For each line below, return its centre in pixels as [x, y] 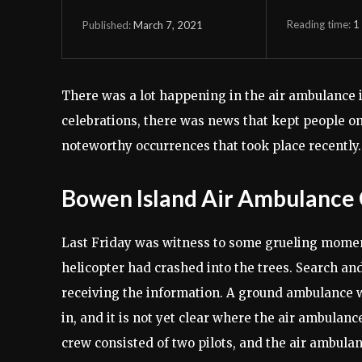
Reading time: [320, 24]
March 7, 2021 [168, 25]
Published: [107, 25]
